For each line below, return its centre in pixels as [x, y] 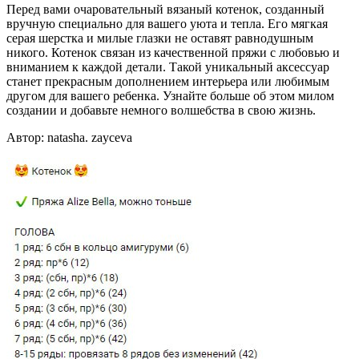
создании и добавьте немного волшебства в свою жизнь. [161, 110]
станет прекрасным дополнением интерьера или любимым [168, 81]
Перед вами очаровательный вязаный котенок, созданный [165, 9]
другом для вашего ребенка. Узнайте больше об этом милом [170, 95]
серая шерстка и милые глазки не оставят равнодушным [160, 38]
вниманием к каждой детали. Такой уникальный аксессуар [168, 67]
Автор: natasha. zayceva [69, 137]
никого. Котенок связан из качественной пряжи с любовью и [173, 52]
